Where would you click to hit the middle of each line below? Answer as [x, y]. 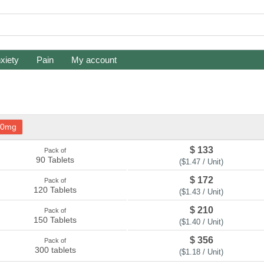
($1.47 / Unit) [201, 162]
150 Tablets [55, 220]
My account [94, 60]
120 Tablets [55, 190]
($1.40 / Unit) [201, 222]
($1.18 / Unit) [201, 252]
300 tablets [55, 250]
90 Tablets [55, 160]
